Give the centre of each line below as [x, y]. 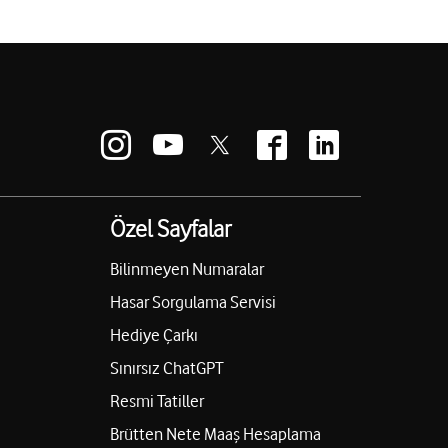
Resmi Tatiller [156, 401]
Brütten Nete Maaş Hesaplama [215, 434]
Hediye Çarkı [153, 335]
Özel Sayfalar [170, 229]
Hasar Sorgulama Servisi [192, 302]
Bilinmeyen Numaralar [186, 269]
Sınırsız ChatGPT [166, 368]
